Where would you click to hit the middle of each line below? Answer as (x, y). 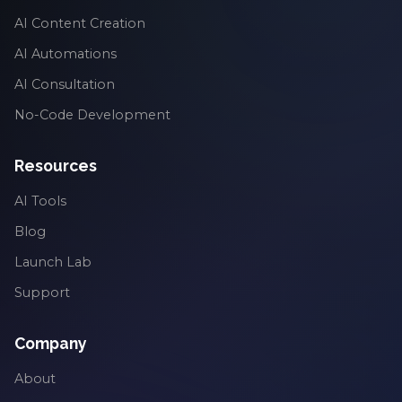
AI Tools (40, 201)
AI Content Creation (80, 24)
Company (51, 344)
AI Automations (66, 54)
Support (42, 293)
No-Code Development (92, 115)
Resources (56, 166)
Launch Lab (53, 262)
